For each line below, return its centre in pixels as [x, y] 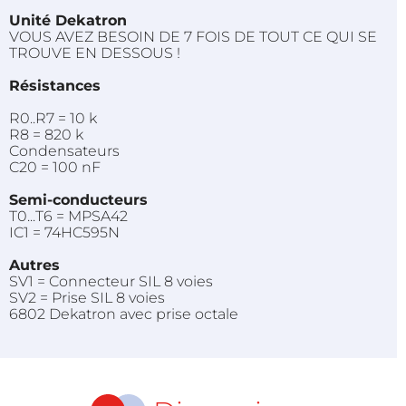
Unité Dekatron [68, 20]
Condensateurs [64, 150]
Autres [34, 265]
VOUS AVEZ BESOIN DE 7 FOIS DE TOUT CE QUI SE [193, 36]
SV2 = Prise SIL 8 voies [92, 297]
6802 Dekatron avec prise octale [133, 314]
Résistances [55, 85]
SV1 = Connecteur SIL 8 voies [111, 281]
